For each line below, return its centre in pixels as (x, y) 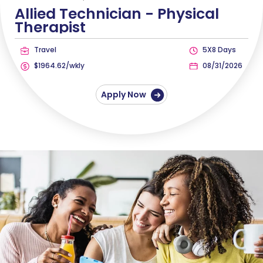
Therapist (50, 28)
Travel (44, 50)
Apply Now (124, 95)
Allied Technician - (86, 14)
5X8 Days (218, 50)
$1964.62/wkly (58, 66)
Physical (188, 14)
